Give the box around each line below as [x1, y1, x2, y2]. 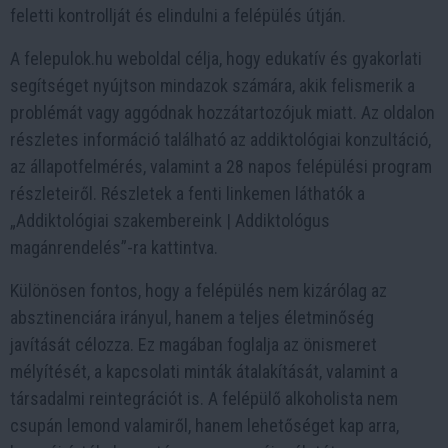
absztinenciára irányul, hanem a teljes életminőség [10, 306, 374, 328]
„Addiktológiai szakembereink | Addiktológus [10, 209, 330, 231]
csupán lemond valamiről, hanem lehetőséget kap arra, [10, 414, 399, 436]
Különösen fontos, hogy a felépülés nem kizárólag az [10, 279, 387, 301]
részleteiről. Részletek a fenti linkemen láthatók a [10, 182, 365, 204]
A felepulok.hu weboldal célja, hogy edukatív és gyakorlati [10, 47, 422, 69]
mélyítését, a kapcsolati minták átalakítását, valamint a [10, 360, 398, 382]
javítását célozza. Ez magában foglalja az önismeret [10, 333, 377, 355]
